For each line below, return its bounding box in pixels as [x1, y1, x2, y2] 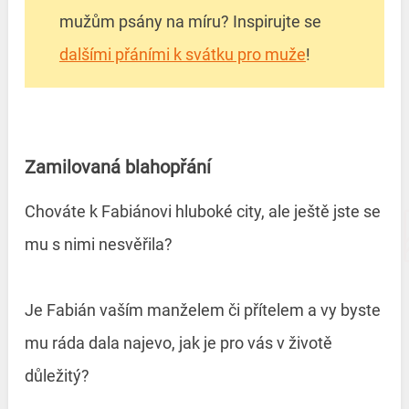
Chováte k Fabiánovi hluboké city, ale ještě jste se [24, 202, 381, 222]
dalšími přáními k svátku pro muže [58, 44, 306, 64]
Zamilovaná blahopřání [24, 155, 215, 178]
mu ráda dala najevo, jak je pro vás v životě [24, 333, 332, 353]
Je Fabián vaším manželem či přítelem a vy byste [24, 300, 381, 320]
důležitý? [24, 366, 93, 386]
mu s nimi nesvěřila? [24, 235, 176, 255]
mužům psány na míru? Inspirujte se [58, 11, 321, 31]
